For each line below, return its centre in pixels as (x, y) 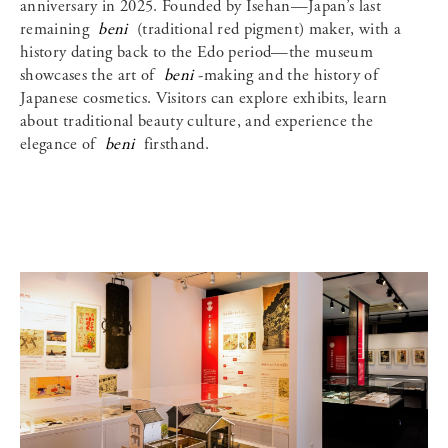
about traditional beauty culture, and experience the (197, 122)
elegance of (60, 145)
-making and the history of (288, 76)
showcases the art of (89, 76)
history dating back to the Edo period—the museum (196, 53)
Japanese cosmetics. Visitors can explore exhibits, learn (204, 99)
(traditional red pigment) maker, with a (266, 30)
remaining (57, 30)
